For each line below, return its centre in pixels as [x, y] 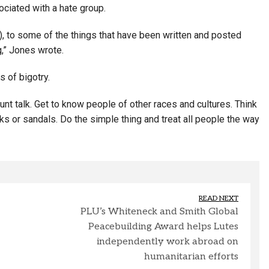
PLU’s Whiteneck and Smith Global [159, 211]
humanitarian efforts [191, 256]
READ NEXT [219, 198]
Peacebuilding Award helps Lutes [163, 226]
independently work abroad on [168, 241]
